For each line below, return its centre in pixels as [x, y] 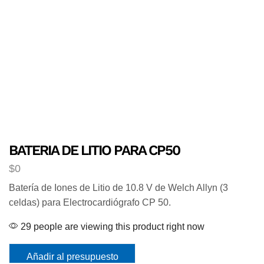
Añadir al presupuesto [72, 256]
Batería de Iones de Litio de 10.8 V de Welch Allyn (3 [118, 188]
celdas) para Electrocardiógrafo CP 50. [90, 203]
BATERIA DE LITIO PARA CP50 [94, 150]
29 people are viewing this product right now [111, 227]
